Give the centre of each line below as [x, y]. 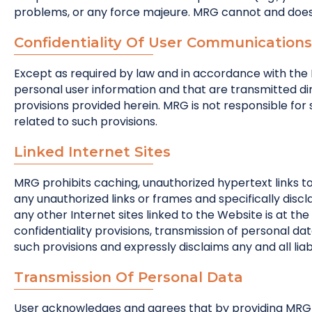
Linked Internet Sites [92, 152]
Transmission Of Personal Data [128, 277]
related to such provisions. [86, 122]
